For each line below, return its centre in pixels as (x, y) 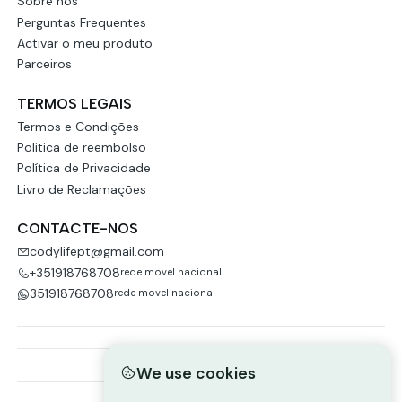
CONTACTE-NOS (77, 228)
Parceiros (44, 64)
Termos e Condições (78, 126)
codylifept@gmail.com (96, 252)
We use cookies (196, 373)
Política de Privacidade (83, 168)
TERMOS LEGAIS (74, 103)
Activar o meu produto (84, 43)
